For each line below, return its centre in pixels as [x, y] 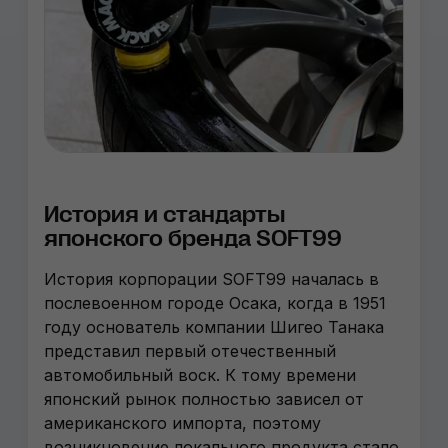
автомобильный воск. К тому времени [200, 375]
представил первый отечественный [190, 351]
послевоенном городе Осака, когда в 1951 [215, 303]
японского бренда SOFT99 [193, 238]
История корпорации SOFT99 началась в [211, 279]
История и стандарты [164, 214]
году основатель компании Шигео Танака [214, 327]
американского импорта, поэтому [182, 423]
